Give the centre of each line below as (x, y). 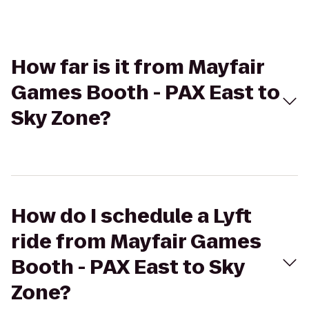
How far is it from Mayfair (138, 67)
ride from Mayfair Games (136, 242)
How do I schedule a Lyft (131, 216)
